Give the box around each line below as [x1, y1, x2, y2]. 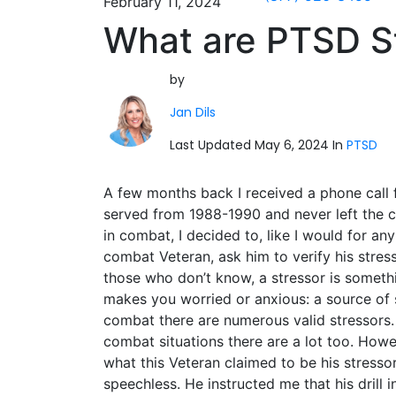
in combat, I [103, 226, 187, 244]
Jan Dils [170, 103, 216, 121]
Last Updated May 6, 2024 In [170, 136, 346, 154]
